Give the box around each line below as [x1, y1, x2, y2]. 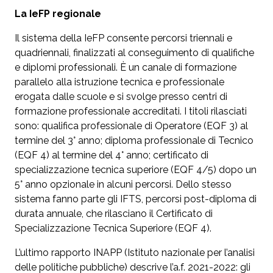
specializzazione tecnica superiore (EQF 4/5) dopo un [15, 163, 257, 175]
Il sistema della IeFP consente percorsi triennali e [15, 32, 232, 44]
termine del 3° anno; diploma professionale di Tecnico [15, 134, 253, 146]
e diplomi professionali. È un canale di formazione [15, 61, 236, 73]
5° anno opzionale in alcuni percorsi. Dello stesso [15, 178, 232, 190]
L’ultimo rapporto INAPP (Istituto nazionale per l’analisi [15, 246, 255, 258]
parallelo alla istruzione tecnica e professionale [15, 76, 224, 88]
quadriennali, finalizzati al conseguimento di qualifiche [15, 46, 254, 58]
